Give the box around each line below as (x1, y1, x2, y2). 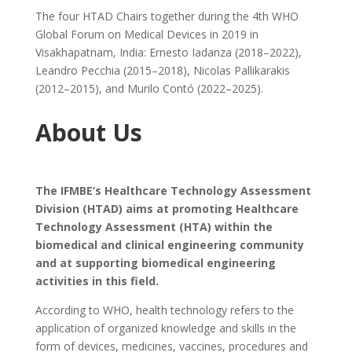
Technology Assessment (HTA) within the (35, 218, 273, 234)
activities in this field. (35, 273, 159, 288)
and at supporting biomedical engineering (35, 255, 276, 270)
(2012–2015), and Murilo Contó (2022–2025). (35, 80, 263, 96)
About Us (35, 115, 142, 148)
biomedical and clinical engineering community (35, 236, 304, 252)
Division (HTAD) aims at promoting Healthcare (35, 200, 299, 216)
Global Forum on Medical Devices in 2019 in (35, 26, 258, 42)
